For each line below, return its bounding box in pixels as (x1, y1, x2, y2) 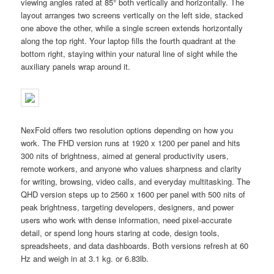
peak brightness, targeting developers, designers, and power (21, 201, 234, 213)
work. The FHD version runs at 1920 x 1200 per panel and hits (21, 136, 241, 149)
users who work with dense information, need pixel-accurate (21, 213, 232, 226)
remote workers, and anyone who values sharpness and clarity (21, 162, 242, 174)
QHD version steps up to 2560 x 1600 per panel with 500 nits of (21, 188, 246, 200)
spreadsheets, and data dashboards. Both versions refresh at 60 (21, 239, 249, 251)
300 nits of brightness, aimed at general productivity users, (21, 149, 229, 161)
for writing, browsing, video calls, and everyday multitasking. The (21, 175, 251, 187)
